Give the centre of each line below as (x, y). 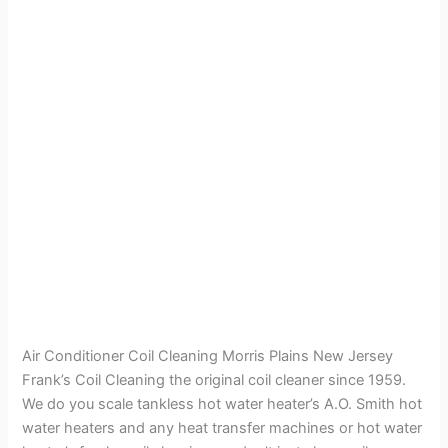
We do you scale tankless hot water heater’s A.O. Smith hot (222, 403)
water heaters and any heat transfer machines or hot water (222, 427)
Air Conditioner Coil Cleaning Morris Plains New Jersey (208, 355)
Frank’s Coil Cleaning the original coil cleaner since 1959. (214, 379)
